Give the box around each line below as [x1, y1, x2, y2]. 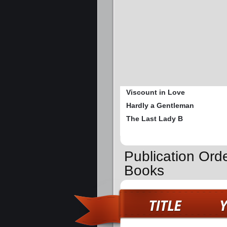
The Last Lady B [126, 115, 183, 123]
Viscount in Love [126, 88, 185, 97]
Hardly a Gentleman [126, 101, 194, 110]
